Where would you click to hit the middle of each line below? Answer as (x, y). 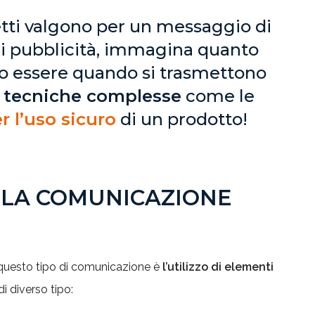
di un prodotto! (181, 119)
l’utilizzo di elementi (218, 267)
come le (218, 96)
